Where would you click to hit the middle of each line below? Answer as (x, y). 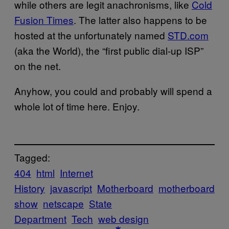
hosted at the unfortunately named (91, 35)
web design (123, 219)
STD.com (188, 35)
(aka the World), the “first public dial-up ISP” (109, 50)
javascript (71, 188)
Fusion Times (44, 19)
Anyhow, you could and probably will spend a (113, 90)
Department (40, 219)
